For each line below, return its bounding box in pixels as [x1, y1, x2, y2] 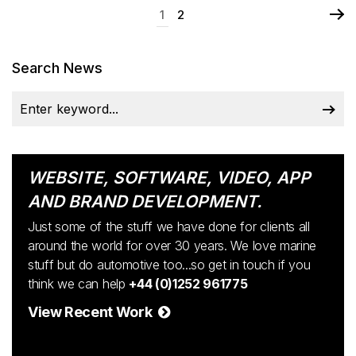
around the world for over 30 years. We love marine [28, 237, 316, 253]
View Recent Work [28, 303, 158, 320]
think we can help [28, 275, 130, 292]
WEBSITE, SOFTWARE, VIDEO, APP [28, 167, 311, 188]
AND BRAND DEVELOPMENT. [28, 191, 262, 211]
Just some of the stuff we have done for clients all [28, 218, 310, 234]
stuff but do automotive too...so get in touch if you [28, 256, 311, 273]
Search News [12, 59, 103, 76]
